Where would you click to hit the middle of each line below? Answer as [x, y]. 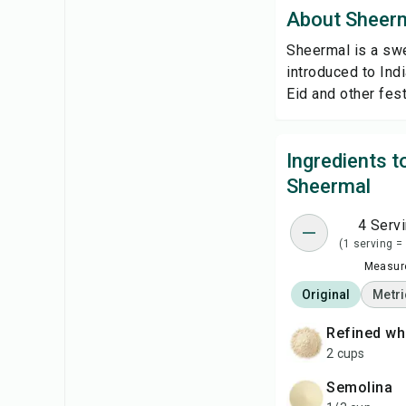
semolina [364, 387]
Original [326, 295]
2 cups [346, 353]
